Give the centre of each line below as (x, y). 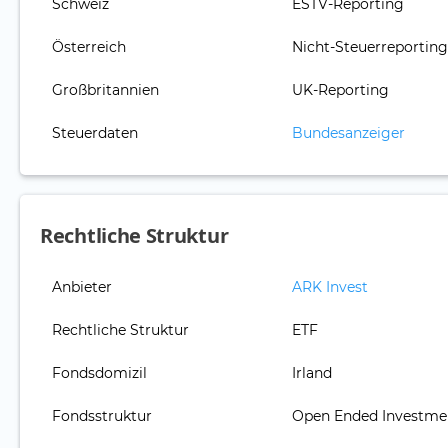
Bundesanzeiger (348, 133)
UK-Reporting (340, 90)
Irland (312, 373)
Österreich (89, 47)
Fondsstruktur (102, 416)
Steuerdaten (95, 133)
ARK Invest (330, 287)
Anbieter (82, 287)
